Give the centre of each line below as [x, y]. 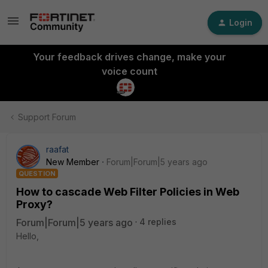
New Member [73, 162]
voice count [129, 71]
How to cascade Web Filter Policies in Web [128, 192]
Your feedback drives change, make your [129, 57]
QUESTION [37, 173]
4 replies [158, 222]
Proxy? [34, 204]
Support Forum [47, 117]
